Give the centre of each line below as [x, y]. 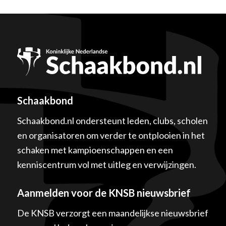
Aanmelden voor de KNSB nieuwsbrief [104, 192]
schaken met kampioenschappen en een [95, 150]
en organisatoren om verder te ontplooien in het [111, 135]
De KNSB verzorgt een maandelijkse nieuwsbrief [112, 213]
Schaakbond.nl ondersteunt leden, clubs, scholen [112, 120]
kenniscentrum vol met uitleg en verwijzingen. [106, 164]
